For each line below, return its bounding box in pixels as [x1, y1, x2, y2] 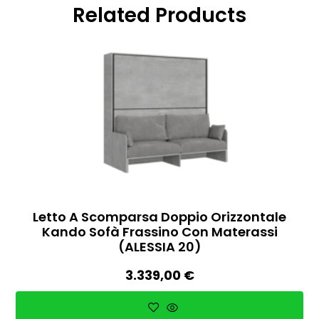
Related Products [73, 1, 246, 30]
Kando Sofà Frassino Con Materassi [41, 223, 278, 241]
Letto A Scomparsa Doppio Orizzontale [33, 208, 286, 226]
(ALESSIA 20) [117, 238, 202, 256]
